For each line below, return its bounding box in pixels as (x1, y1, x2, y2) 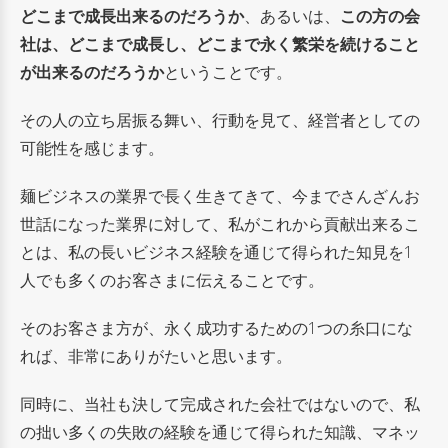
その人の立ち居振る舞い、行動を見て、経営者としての (20, 108, 420, 131)
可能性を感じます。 (20, 136, 164, 159)
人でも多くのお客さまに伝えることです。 (20, 268, 324, 291)
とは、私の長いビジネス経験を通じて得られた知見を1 (20, 240, 413, 263)
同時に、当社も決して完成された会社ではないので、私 (20, 392, 420, 415)
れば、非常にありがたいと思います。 (20, 344, 292, 367)
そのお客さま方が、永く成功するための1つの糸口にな (20, 316, 413, 339)
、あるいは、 (244, 4, 340, 27)
